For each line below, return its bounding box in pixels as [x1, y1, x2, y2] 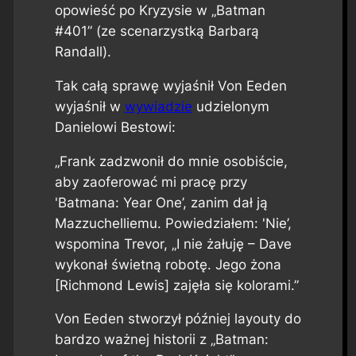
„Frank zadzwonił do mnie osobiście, [54, 153, 288, 169]
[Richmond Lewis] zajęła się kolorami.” [54, 277, 299, 293]
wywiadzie [124, 98, 192, 114]
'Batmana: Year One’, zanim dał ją [54, 194, 268, 211]
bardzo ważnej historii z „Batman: [54, 331, 269, 348]
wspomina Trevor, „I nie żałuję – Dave [54, 235, 292, 252]
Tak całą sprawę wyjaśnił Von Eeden [54, 77, 287, 94]
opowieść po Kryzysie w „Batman [54, 2, 265, 18]
